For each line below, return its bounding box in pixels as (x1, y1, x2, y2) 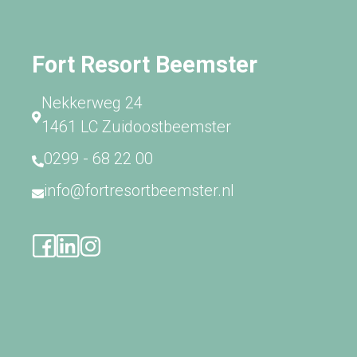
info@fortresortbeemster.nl (44, 181, 234, 200)
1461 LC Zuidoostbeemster (41, 117, 231, 136)
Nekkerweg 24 (41, 93, 143, 112)
